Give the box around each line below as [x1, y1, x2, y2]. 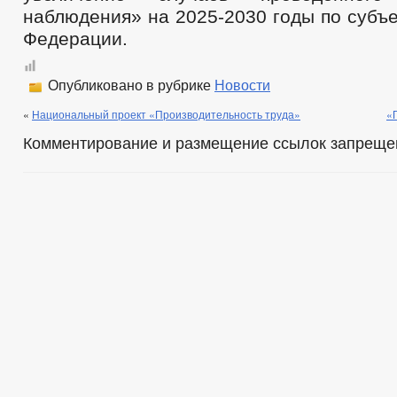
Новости [214, 77, 270, 93]
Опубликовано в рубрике [44, 77, 214, 93]
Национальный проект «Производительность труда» [32, 106, 300, 121]
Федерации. [23, 28, 128, 49]
